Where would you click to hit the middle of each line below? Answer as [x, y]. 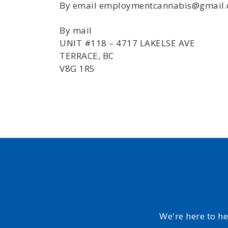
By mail [76, 30]
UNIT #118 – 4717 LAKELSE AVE [127, 43]
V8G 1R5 [77, 68]
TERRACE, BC [87, 56]
